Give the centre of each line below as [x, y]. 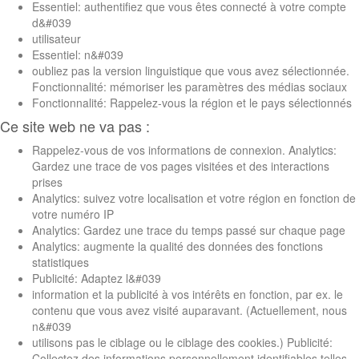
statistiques [61, 262]
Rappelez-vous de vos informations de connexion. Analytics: [184, 149]
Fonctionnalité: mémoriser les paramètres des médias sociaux [190, 86]
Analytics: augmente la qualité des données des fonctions [177, 246]
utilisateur [56, 38]
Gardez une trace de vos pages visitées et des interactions [181, 165]
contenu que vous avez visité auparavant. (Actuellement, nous [190, 310]
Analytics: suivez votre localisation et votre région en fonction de [194, 198]
